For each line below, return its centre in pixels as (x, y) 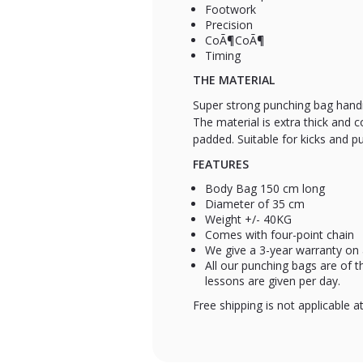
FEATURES (221, 164)
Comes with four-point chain (280, 234)
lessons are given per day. (273, 280)
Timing (223, 55)
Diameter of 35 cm (255, 203)
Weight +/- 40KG (249, 219)
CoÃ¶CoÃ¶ (235, 40)
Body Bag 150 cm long (265, 188)
